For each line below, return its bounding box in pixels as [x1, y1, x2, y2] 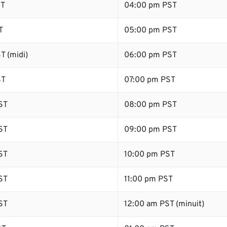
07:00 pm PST [124, 75, 175, 85]
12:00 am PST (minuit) [124, 199, 204, 209]
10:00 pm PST [124, 149, 175, 160]
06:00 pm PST [124, 50, 177, 60]
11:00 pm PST [124, 174, 173, 184]
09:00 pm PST [124, 125, 177, 135]
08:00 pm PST [124, 100, 177, 110]
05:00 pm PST [124, 25, 177, 35]
